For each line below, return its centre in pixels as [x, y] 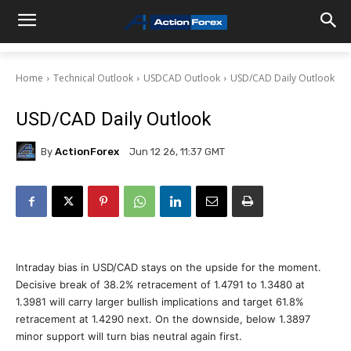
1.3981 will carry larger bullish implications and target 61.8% [160, 302]
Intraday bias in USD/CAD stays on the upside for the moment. [168, 267]
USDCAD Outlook [182, 78]
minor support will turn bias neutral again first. [129, 336]
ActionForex [87, 151]
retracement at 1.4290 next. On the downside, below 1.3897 [163, 319]
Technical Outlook [93, 78]
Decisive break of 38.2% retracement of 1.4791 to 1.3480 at [160, 284]
